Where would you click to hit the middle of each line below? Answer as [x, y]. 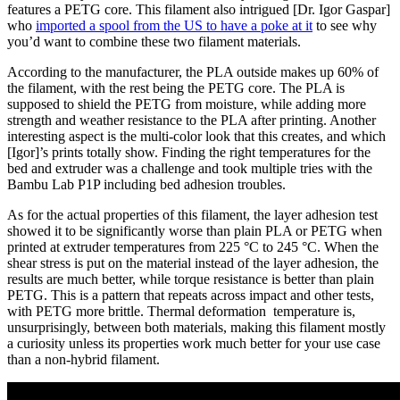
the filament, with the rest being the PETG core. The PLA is [176, 87]
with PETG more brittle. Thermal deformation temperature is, [181, 311]
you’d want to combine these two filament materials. [154, 41]
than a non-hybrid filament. [83, 359]
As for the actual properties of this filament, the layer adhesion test [192, 214]
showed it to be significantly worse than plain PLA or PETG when [195, 230]
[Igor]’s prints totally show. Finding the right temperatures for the [189, 152]
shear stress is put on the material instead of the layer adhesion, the [193, 262]
